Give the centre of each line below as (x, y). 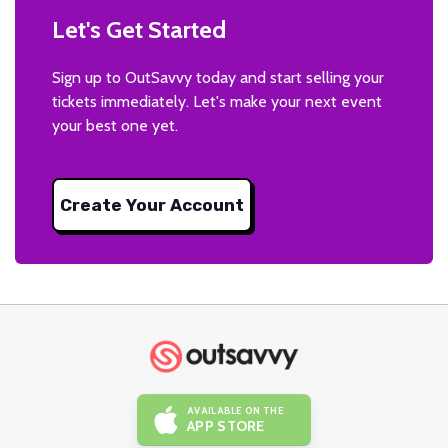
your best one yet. (115, 125)
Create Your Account (152, 204)
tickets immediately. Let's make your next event (217, 101)
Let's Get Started (139, 29)
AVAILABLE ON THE (235, 410)
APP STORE (226, 426)
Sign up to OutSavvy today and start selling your (218, 77)
